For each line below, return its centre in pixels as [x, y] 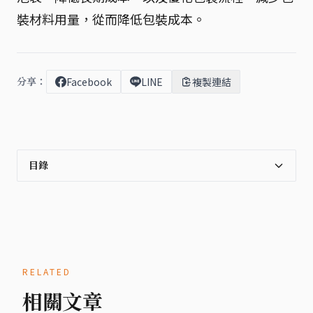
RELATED [47, 271]
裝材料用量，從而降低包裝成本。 [111, 19]
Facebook [89, 81]
